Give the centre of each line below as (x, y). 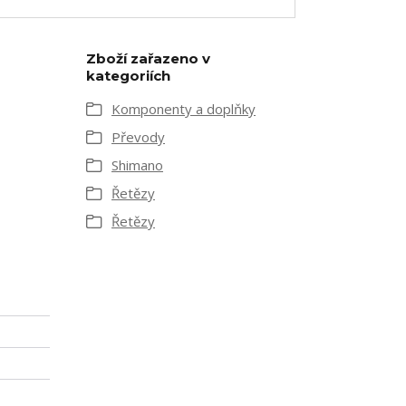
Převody (138, 137)
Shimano (137, 165)
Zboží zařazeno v (148, 59)
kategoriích (128, 76)
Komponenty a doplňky (184, 109)
